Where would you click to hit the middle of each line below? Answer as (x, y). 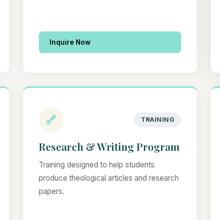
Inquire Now (70, 42)
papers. (51, 192)
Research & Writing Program (109, 147)
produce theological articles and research (109, 178)
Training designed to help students (96, 165)
